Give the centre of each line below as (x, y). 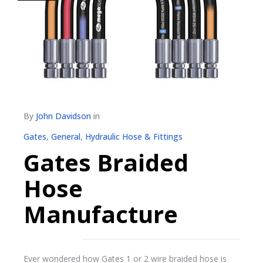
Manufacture (101, 214)
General (66, 136)
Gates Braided (106, 162)
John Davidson (63, 116)
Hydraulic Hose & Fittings (134, 136)
